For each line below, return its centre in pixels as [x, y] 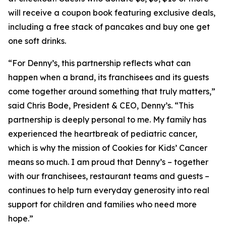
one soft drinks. [37, 41]
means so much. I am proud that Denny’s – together [108, 162]
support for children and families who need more [102, 204]
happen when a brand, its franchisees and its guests [108, 77]
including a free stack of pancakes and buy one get [109, 27]
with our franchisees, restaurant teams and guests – [109, 176]
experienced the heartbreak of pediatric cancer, [103, 134]
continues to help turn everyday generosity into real [109, 190]
